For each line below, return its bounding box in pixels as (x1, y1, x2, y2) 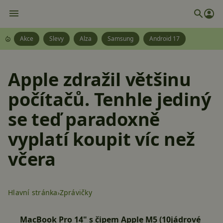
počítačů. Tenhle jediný (8, 87, 211, 111)
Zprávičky (59, 188, 92, 197)
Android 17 (149, 34, 180, 43)
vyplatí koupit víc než (8, 127, 195, 151)
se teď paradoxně (8, 107, 160, 131)
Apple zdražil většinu (8, 67, 191, 92)
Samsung (108, 34, 133, 43)
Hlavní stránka (8, 188, 58, 197)
